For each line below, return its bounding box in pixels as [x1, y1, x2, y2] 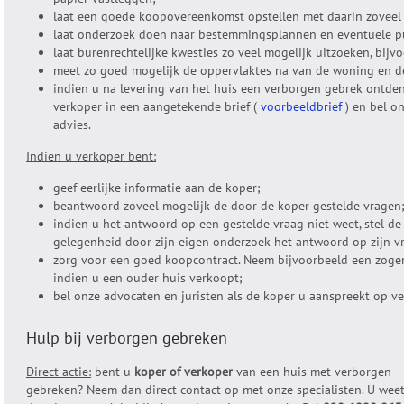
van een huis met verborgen [233, 363, 391, 380]
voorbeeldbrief [261, 98, 342, 115]
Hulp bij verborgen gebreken [26, 327, 227, 348]
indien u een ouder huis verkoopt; [53, 270, 243, 286]
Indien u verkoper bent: [26, 148, 156, 164]
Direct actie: [26, 363, 91, 380]
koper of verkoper [134, 363, 233, 380]
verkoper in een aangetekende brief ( [53, 98, 261, 115]
